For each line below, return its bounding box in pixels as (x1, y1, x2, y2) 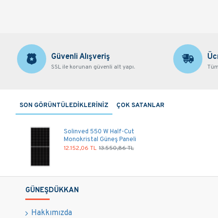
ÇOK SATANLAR (116, 101, 164, 109)
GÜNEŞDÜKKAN (25, 186, 79, 195)
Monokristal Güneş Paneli (64, 135, 137, 144)
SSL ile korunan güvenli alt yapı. (51, 63, 135, 71)
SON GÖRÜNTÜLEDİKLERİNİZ (19, 101, 109, 109)
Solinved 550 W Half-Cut (64, 127, 135, 136)
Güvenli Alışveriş (51, 52, 110, 62)
